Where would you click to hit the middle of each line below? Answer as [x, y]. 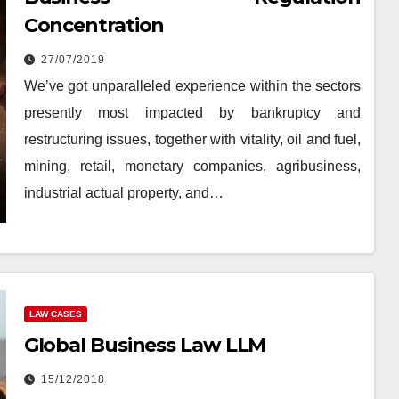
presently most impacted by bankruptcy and [192, 112]
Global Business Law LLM [145, 346]
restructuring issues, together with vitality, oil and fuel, [192, 139]
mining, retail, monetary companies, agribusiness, [192, 166]
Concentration [94, 25]
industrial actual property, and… [123, 192]
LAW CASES [55, 314]
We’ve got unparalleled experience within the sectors [192, 85]
